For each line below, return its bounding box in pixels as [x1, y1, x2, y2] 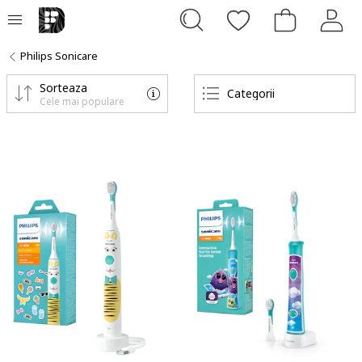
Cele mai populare [40, 95, 124, 108]
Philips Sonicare [20, 48, 98, 63]
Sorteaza [40, 80, 87, 95]
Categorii [227, 86, 275, 101]
